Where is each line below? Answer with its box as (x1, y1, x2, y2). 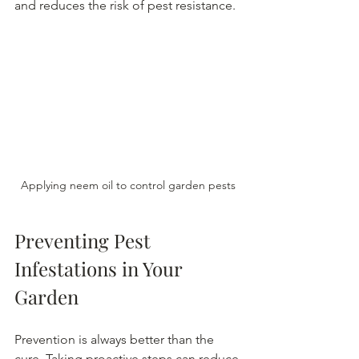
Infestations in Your (14, 255, 187, 281)
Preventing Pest (14, 227, 155, 253)
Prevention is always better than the (14, 331, 217, 347)
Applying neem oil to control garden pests (21, 177, 236, 192)
